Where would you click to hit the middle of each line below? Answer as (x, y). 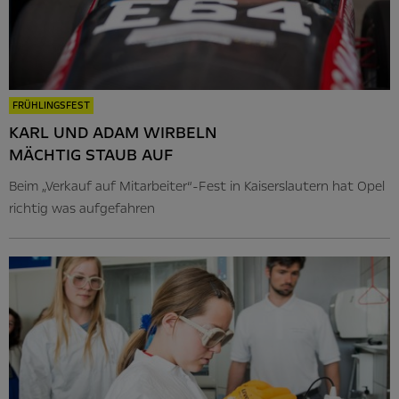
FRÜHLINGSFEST (51, 105)
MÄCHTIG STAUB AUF (91, 155)
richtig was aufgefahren (82, 208)
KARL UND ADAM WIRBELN (113, 132)
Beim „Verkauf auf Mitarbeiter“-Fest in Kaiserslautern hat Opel (197, 186)
